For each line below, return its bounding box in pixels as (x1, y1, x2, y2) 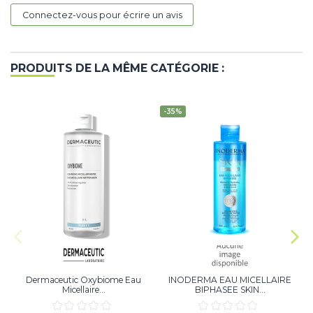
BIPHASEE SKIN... (194, 284, 265, 295)
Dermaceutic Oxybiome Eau (26, 274, 142, 285)
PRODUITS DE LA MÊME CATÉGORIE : (10, 61, 224, 75)
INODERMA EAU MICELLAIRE (168, 274, 292, 285)
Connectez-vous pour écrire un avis (22, 9, 182, 20)
